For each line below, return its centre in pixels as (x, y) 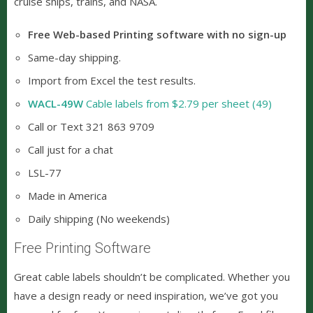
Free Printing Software (82, 248)
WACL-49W (56, 103)
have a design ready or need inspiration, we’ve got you (146, 295)
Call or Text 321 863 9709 (91, 126)
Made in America (67, 195)
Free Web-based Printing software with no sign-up (157, 34)
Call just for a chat (71, 149)
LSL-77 (45, 172)
